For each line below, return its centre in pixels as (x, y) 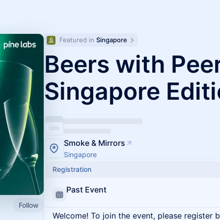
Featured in (78, 40)
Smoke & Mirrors (95, 143)
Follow (29, 205)
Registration (72, 169)
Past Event (86, 190)
